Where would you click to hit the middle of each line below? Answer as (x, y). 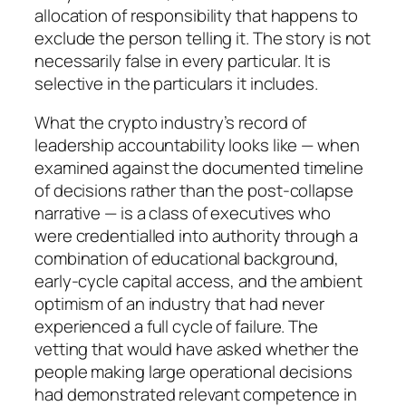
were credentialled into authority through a (196, 236)
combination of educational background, (187, 259)
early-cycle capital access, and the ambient (198, 281)
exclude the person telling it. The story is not (203, 38)
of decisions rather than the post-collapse (194, 191)
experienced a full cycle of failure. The (176, 327)
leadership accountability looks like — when (197, 145)
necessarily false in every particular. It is (183, 60)
